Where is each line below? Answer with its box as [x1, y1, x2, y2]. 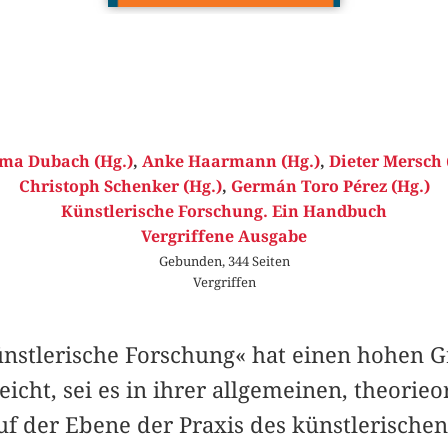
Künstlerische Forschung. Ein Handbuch [61, 201, 387, 221]
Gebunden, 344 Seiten [158, 252, 290, 269]
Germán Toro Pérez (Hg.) [230, 176, 430, 196]
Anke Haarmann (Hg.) [141, 151, 320, 171]
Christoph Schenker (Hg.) [18, 176, 222, 196]
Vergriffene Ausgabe [141, 226, 307, 246]
